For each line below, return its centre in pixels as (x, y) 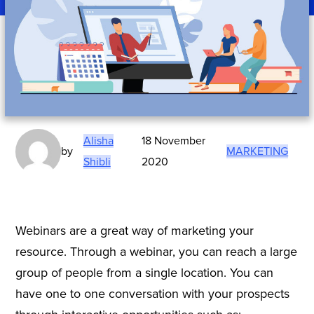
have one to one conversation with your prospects (152, 293)
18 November (174, 141)
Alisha (98, 141)
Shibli (97, 162)
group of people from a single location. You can (144, 272)
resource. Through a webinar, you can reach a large (156, 251)
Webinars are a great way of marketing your (134, 230)
